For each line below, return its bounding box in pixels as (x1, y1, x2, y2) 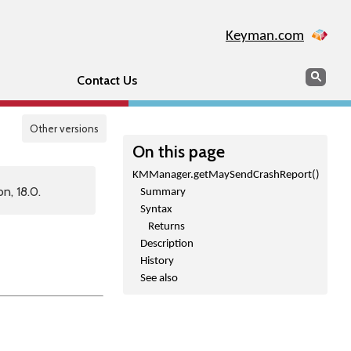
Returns (148, 221, 185, 233)
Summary (140, 186, 186, 198)
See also (140, 273, 178, 284)
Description (140, 238, 194, 250)
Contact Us (76, 73, 137, 88)
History (140, 255, 174, 267)
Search (305, 67, 341, 82)
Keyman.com (226, 29, 304, 44)
